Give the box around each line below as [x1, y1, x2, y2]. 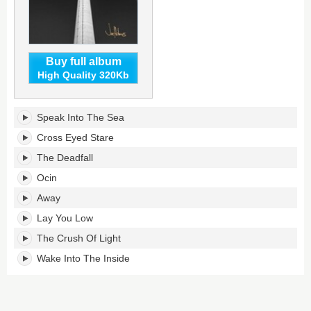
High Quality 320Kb [37, 69, 129, 81]
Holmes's [13, 119, 59, 131]
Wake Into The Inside [37, 253, 130, 264]
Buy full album [45, 56, 121, 67]
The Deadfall [37, 152, 93, 163]
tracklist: [13, 131, 53, 143]
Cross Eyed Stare [37, 132, 114, 143]
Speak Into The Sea [37, 112, 124, 123]
